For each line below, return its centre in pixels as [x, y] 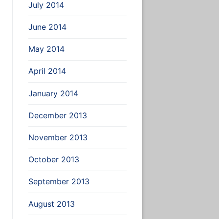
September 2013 [59, 182]
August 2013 [51, 204]
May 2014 [46, 49]
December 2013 [57, 115]
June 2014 [47, 27]
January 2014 [53, 93]
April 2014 [47, 71]
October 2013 [54, 160]
